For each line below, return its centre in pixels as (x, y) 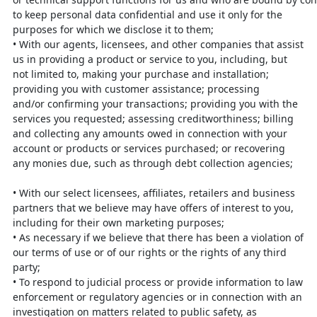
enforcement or (51, 297)
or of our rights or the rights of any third (190, 252)
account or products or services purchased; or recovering (149, 148)
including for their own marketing (95, 223)
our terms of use (53, 252)
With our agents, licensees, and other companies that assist (161, 44)
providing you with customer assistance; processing (136, 89)
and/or (30, 104)
